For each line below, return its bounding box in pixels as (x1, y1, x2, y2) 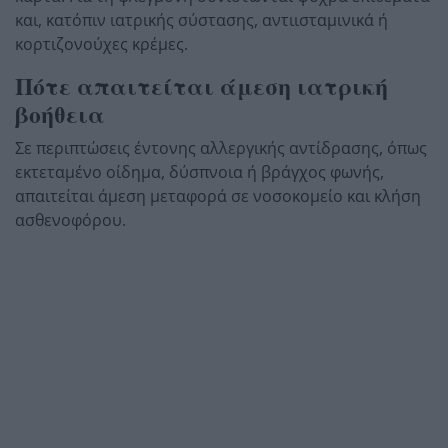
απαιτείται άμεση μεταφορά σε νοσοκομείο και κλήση (15, 184, 421, 207)
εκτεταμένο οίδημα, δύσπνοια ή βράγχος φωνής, (15, 160, 384, 183)
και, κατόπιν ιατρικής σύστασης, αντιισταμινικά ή (15, 8, 388, 31)
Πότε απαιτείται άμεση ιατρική (15, 68, 388, 103)
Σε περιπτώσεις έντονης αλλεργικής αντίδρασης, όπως (15, 136, 427, 159)
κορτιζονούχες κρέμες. (15, 32, 188, 55)
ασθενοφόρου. (15, 208, 126, 231)
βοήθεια (15, 96, 105, 131)
